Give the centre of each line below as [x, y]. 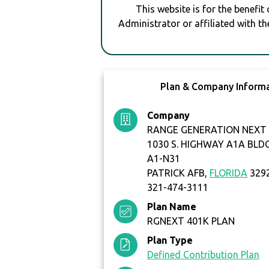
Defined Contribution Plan [204, 255]
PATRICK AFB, [179, 173]
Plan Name [172, 207]
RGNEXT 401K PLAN [191, 221]
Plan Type [170, 240]
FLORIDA [229, 173]
